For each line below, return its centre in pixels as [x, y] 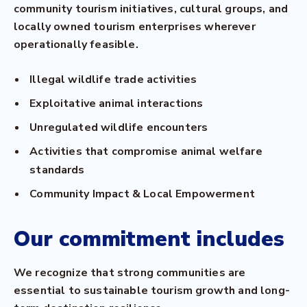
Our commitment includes [149, 239]
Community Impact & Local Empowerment [142, 194]
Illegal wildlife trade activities [113, 79]
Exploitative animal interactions [116, 103]
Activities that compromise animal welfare [146, 151]
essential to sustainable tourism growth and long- [152, 291]
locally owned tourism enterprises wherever [135, 27]
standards [57, 170]
